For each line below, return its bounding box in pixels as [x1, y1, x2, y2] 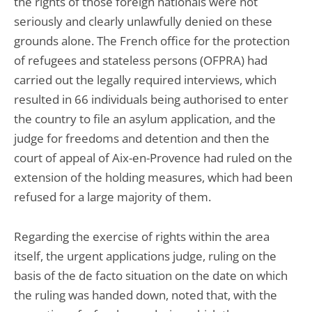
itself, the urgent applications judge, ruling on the [14, 248, 276, 264]
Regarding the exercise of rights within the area [14, 228, 270, 244]
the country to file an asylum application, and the [14, 111, 276, 127]
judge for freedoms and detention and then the [14, 130, 270, 146]
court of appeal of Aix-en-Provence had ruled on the [14, 150, 292, 166]
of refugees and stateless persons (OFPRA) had [14, 52, 267, 68]
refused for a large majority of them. [14, 189, 211, 205]
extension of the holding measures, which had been [14, 169, 292, 185]
